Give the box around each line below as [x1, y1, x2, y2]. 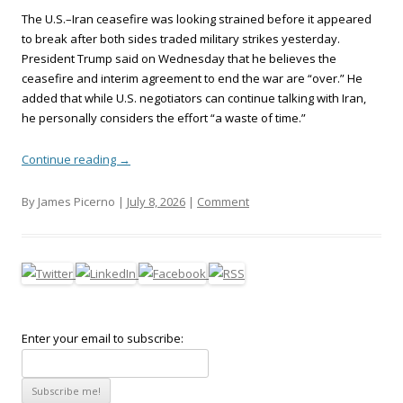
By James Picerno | [22, 193, 127, 210]
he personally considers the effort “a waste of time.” [22, 110, 306, 126]
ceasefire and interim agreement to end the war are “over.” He [22, 70, 363, 86]
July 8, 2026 [127, 193, 185, 210]
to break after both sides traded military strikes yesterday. [22, 31, 340, 47]
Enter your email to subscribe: [22, 330, 184, 346]
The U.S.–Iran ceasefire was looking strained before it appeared [22, 11, 372, 27]
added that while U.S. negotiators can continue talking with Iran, [22, 90, 366, 106]
